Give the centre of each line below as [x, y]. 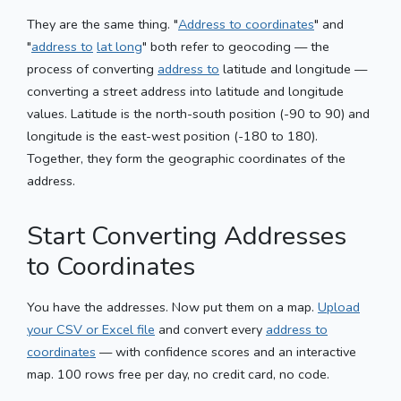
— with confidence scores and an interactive [226, 351]
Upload [339, 307]
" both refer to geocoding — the [236, 46]
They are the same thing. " [102, 24]
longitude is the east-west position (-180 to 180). [172, 136]
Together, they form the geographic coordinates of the [186, 158]
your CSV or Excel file [91, 329]
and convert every [210, 329]
